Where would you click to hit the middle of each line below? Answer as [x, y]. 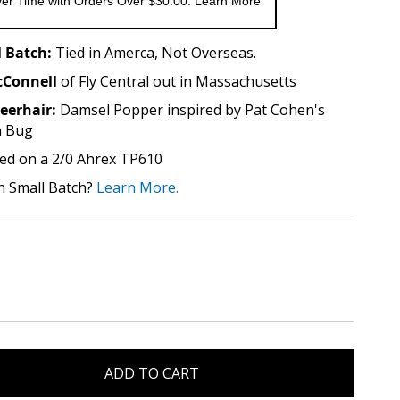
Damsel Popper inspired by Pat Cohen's [192, 110]
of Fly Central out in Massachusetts [177, 81]
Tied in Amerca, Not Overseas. [156, 53]
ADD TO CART [152, 373]
